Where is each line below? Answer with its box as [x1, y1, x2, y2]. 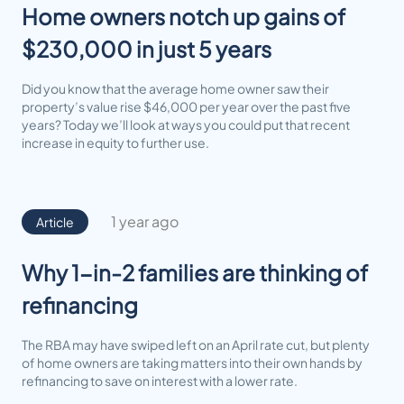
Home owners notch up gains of [22, 2, 345, 30]
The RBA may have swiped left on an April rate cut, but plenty [22, 335, 370, 353]
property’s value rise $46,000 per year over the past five [22, 97, 351, 115]
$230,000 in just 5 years [22, 34, 271, 62]
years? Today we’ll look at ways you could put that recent [22, 115, 350, 133]
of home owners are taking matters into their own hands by [22, 353, 363, 371]
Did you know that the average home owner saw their [22, 79, 329, 96]
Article [36, 213, 74, 230]
